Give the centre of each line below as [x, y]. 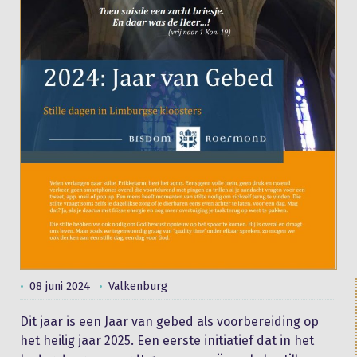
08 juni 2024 [60, 286]
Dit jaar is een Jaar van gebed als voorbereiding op [169, 321]
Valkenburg [138, 286]
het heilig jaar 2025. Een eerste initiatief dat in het [167, 340]
